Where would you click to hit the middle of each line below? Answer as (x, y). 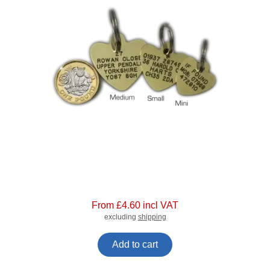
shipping (152, 217)
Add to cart (135, 245)
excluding (121, 217)
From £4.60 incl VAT (135, 206)
